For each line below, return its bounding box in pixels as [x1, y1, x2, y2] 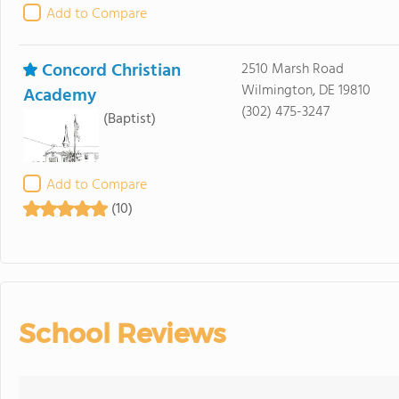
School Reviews [19, 317, 225, 350]
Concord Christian [42, 57, 181, 85]
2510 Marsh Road [240, 58, 344, 81]
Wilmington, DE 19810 [240, 79, 370, 102]
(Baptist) [103, 108, 156, 131]
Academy [23, 82, 96, 110]
